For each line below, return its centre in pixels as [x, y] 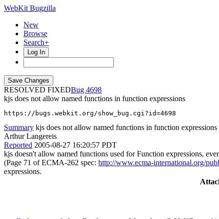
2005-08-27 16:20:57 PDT [76, 145]
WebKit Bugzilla [30, 8]
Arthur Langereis [30, 136]
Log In [36, 52]
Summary [19, 127]
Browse [35, 33]
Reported [18, 145]
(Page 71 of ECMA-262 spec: [51, 163]
